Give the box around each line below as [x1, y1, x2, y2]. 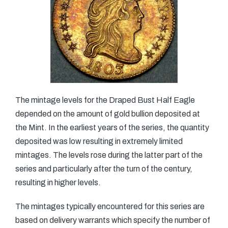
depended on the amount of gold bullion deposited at [15, 109, 200, 118]
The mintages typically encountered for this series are [15, 202, 205, 211]
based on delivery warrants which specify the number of [15, 216, 210, 224]
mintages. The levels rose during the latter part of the [15, 151, 203, 159]
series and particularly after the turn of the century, [15, 164, 192, 173]
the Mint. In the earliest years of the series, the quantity [15, 123, 209, 132]
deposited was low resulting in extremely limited [15, 137, 183, 146]
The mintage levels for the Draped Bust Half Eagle [15, 96, 195, 104]
